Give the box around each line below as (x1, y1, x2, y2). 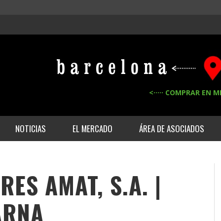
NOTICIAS (15, 122, 46, 135)
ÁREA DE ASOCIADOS (139, 122, 204, 135)
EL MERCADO (73, 122, 112, 135)
